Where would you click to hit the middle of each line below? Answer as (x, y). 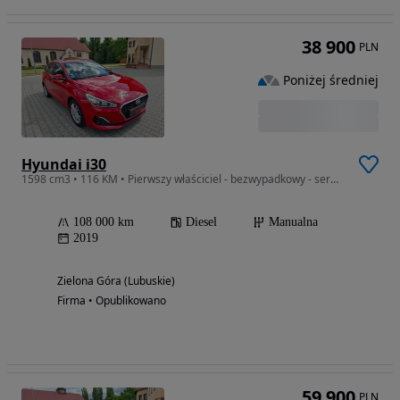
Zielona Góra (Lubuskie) (116, 280)
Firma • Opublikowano (112, 300)
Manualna (293, 221)
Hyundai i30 (64, 164)
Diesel (201, 221)
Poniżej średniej (331, 79)
